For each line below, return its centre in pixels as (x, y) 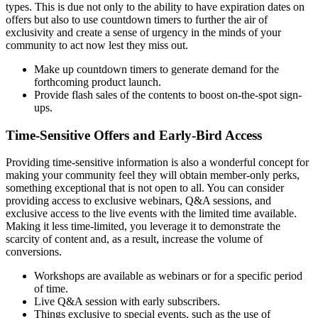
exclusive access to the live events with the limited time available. (151, 214)
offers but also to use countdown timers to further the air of (137, 20)
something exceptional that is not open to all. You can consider (145, 188)
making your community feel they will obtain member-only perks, (153, 175)
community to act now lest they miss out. (97, 45)
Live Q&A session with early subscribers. (127, 302)
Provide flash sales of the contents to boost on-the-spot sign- (168, 95)
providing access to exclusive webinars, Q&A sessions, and (138, 201)
